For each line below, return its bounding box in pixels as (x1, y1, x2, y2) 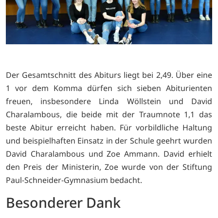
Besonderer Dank (6, 192, 121, 212)
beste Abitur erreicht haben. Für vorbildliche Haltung (6, 122, 212, 133)
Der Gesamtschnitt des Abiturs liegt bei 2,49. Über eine (6, 69, 212, 80)
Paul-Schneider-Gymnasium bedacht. (6, 174, 142, 185)
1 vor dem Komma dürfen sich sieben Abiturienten (6, 82, 212, 93)
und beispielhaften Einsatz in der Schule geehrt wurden (6, 135, 212, 146)
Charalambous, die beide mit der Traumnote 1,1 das (6, 109, 212, 120)
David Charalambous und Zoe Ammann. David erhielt (6, 148, 212, 159)
